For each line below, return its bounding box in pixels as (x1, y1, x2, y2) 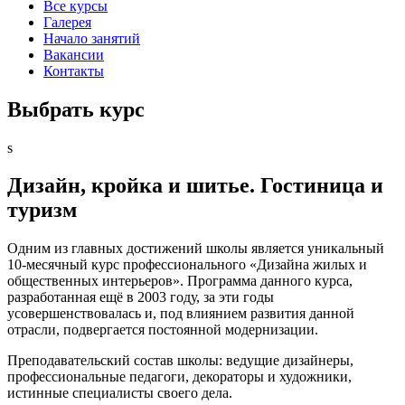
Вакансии (43, 46, 104, 62)
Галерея (43, 14, 91, 30)
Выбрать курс (7, 97, 145, 121)
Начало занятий (43, 30, 140, 46)
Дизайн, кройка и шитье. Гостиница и (7, 174, 383, 198)
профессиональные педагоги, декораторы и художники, (7, 369, 352, 385)
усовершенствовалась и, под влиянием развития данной (7, 306, 354, 322)
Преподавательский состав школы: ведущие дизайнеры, (7, 353, 353, 369)
